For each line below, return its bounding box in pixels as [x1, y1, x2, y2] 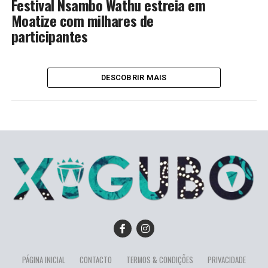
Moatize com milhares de [11, 10, 154, 31]
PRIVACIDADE [207, 254, 246, 266]
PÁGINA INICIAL [22, 254, 65, 266]
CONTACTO [79, 254, 112, 266]
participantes [11, 25, 88, 47]
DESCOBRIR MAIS [101, 73, 167, 82]
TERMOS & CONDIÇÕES [126, 254, 193, 266]
